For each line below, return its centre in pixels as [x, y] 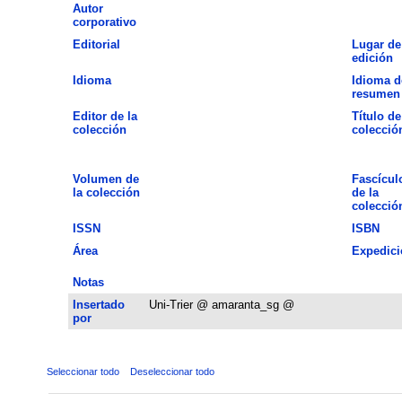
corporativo [104, 22]
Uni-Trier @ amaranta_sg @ [221, 304]
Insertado [98, 304]
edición [372, 57]
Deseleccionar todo [172, 371]
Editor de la [105, 116]
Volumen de [105, 179]
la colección [106, 192]
